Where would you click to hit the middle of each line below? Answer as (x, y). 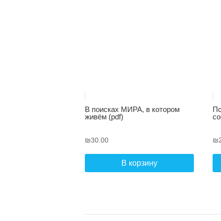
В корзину (139, 163)
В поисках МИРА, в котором (132, 109)
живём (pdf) (104, 116)
